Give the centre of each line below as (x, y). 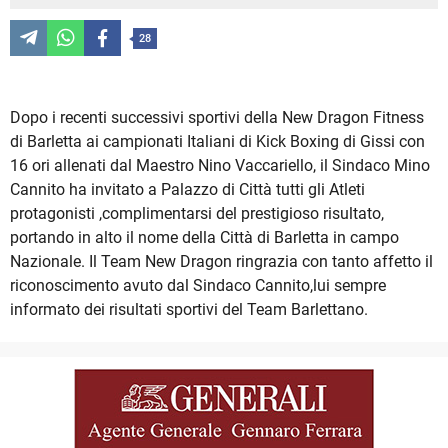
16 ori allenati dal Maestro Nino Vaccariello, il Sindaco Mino (220, 166)
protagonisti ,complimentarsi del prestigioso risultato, (197, 214)
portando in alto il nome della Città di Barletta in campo (204, 238)
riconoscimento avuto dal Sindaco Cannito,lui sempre (198, 286)
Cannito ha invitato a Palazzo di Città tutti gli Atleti (187, 190)
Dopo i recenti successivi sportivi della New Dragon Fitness (217, 118)
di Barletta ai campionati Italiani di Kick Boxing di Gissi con (217, 142)
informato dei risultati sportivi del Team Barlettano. (189, 310)
